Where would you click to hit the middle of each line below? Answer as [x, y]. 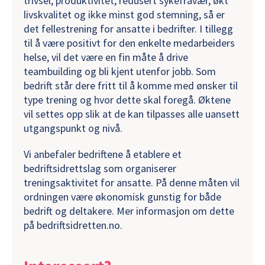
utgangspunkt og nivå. [73, 128]
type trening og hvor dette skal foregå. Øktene [127, 99]
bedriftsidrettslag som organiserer [100, 168]
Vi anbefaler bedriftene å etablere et [103, 154]
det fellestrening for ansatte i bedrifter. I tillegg [128, 28]
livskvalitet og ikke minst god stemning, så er [124, 14]
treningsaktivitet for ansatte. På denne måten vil [132, 182]
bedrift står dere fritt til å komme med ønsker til [131, 85]
